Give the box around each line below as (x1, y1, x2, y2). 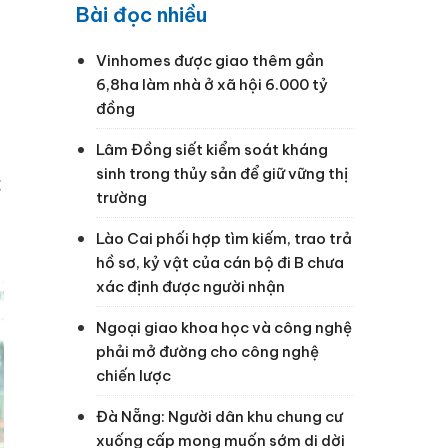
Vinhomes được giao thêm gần (96, 50, 324, 70)
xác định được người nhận (96, 276, 285, 296)
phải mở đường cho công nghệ (96, 341, 319, 361)
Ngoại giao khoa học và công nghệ (96, 317, 352, 337)
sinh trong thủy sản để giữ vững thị (96, 163, 348, 183)
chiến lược (96, 365, 171, 385)
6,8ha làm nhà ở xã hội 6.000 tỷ (96, 74, 328, 94)
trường (96, 187, 147, 207)
